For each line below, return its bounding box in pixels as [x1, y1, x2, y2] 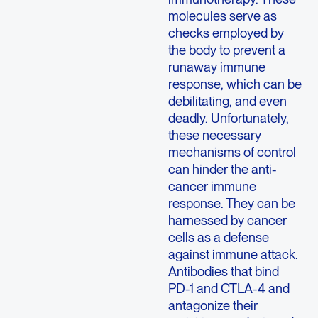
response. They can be [168, 194, 295, 211]
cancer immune [168, 177, 256, 194]
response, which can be [168, 75, 302, 92]
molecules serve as [168, 7, 277, 23]
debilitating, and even [168, 92, 287, 109]
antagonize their [168, 297, 258, 313]
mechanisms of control [168, 143, 296, 160]
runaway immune [168, 58, 265, 75]
